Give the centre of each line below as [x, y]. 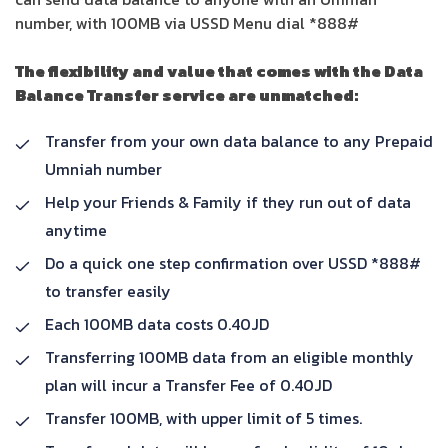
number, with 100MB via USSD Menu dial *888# [187, 23]
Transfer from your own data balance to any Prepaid [239, 141]
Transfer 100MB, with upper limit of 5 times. [203, 418]
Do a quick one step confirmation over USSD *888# [233, 263]
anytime [76, 230]
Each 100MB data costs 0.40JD [157, 324]
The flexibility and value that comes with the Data [219, 71]
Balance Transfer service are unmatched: [186, 95]
